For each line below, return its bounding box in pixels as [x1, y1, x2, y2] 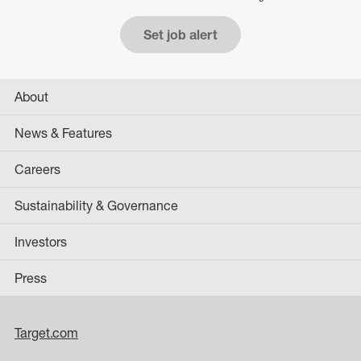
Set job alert [143, 26, 218, 43]
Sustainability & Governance [15, 197, 178, 214]
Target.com [15, 324, 78, 341]
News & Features [15, 124, 112, 141]
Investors [15, 233, 67, 250]
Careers [15, 160, 60, 177]
